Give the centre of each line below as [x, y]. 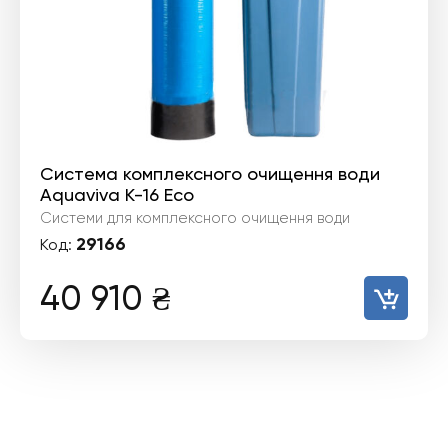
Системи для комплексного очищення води [195, 218]
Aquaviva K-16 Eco [117, 194]
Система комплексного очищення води [210, 173]
